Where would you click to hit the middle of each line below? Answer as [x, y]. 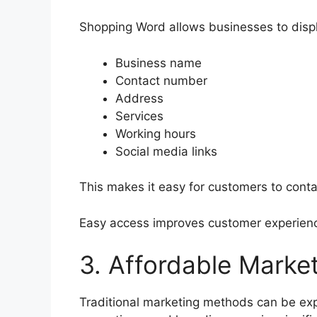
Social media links [166, 151]
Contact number [161, 80]
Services [139, 116]
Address [139, 98]
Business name [158, 63]
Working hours [156, 133]
